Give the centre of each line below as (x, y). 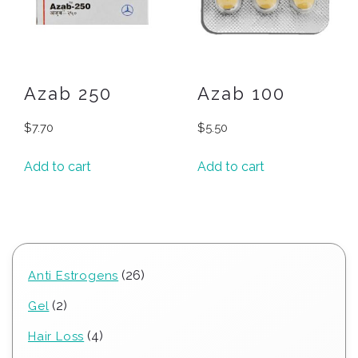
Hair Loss (56, 336)
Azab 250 (68, 93)
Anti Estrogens (74, 275)
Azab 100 (242, 93)
